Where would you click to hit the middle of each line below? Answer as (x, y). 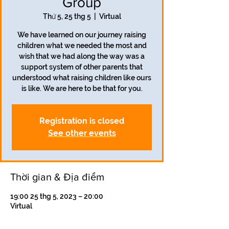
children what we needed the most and (82, 45)
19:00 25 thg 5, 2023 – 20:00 (57, 196)
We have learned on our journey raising (82, 35)
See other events (82, 133)
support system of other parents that (82, 67)
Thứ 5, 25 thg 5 (67, 16)
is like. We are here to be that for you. (82, 88)
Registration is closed (82, 121)
